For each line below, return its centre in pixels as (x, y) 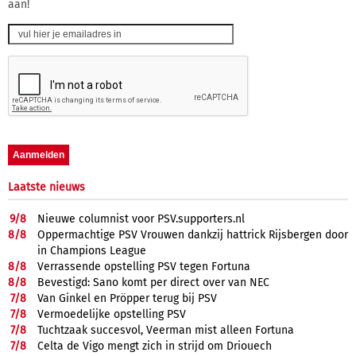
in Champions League (92, 250)
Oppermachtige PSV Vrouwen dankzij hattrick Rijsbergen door (193, 234)
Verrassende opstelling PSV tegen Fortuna (144, 266)
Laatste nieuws (46, 187)
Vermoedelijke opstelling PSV (112, 314)
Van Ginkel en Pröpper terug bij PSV (127, 298)
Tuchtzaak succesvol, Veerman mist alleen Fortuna (166, 330)
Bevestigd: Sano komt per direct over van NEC (153, 282)
